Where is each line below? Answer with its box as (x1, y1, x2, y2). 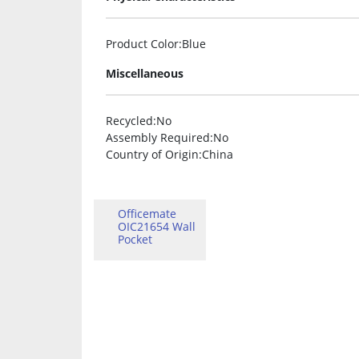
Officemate (118, 206, 176, 222)
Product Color (106, 36, 179, 52)
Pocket (118, 232, 152, 248)
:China (199, 147, 233, 163)
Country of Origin (106, 147, 199, 163)
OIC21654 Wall (118, 219, 196, 235)
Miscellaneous (106, 66, 184, 82)
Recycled (106, 113, 153, 129)
